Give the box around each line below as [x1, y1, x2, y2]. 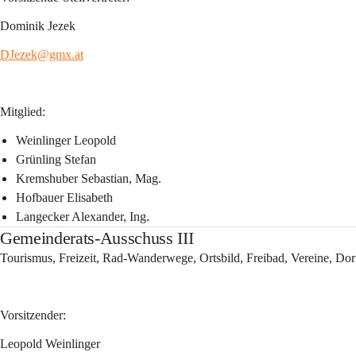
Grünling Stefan [16, 153, 96, 166]
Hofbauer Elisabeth [16, 191, 113, 204]
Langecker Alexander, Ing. [16, 210, 149, 223]
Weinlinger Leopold [16, 133, 116, 147]
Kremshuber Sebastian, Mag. [16, 172, 161, 185]
